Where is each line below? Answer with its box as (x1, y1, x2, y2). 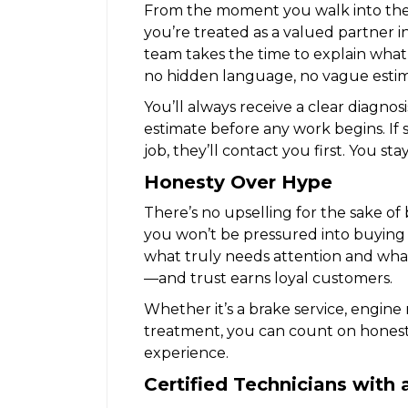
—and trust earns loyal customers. (144, 269, 393, 287)
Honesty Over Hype (144, 170, 332, 193)
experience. (144, 343, 229, 362)
